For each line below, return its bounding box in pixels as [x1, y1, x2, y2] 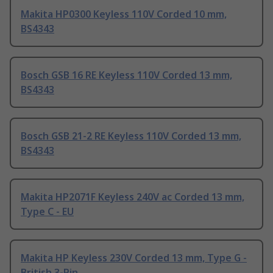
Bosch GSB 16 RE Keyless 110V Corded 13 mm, [21, 68, 232, 82]
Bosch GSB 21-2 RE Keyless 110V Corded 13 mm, [21, 129, 241, 143]
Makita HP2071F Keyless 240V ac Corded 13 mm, [21, 190, 244, 204]
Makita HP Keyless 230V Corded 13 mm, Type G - [21, 251, 247, 265]
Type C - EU [21, 205, 74, 219]
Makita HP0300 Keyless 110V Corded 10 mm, [21, 7, 227, 21]
